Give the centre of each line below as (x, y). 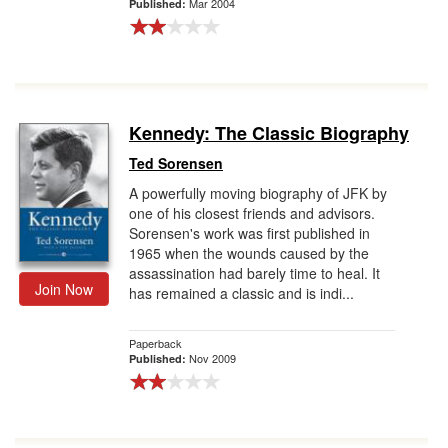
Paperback (155, 343)
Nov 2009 (212, 358)
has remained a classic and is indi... (241, 293)
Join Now (64, 289)
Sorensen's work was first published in (249, 233)
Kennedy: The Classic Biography (269, 133)
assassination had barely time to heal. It (254, 273)
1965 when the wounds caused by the (249, 253)
